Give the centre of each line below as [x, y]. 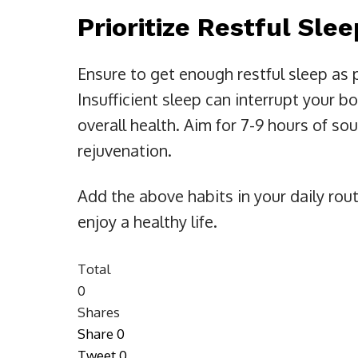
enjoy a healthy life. [147, 222]
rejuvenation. [125, 151]
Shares [99, 312]
